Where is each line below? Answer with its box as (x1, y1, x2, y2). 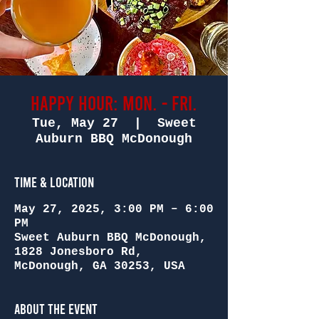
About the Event (14, 300, 98, 317)
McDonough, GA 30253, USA (14, 260, 185, 273)
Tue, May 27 (31, 116, 118, 130)
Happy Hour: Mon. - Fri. (31, 90, 197, 115)
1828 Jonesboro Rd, (14, 246, 142, 258)
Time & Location (14, 173, 94, 190)
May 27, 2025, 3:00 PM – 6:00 (14, 203, 214, 216)
